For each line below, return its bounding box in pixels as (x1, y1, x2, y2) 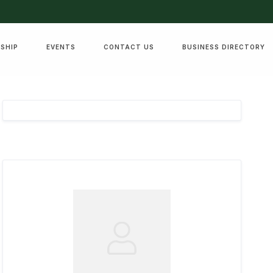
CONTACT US (104, 43, 155, 51)
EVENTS (46, 43, 76, 51)
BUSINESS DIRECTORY (182, 43, 266, 51)
